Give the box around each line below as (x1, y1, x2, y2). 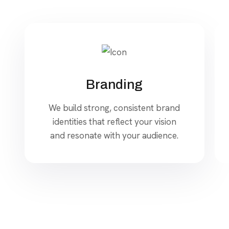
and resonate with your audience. (50, 129, 179, 141)
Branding (86, 77, 143, 91)
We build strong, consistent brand (49, 102, 180, 113)
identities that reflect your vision (52, 116, 176, 127)
